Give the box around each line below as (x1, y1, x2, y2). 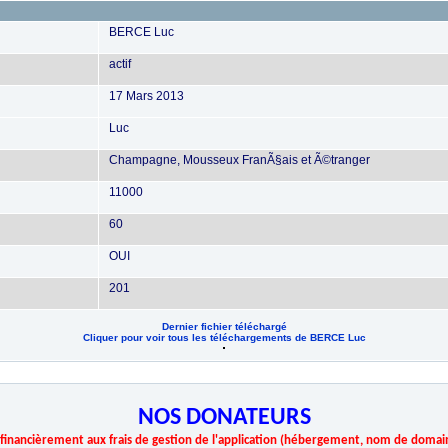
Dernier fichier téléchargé (161, 321, 287, 332)
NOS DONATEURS (137, 406, 311, 430)
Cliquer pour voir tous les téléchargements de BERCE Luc (82, 332, 366, 343)
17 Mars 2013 (109, 89, 184, 103)
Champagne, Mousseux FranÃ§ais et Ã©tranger (109, 153, 370, 167)
